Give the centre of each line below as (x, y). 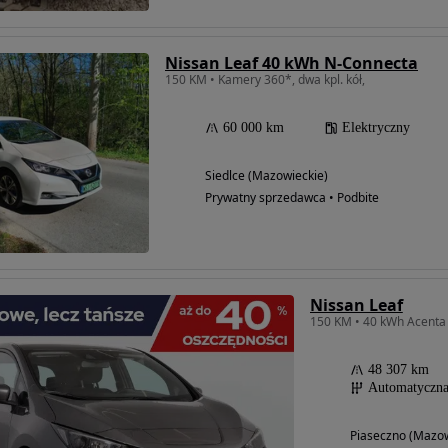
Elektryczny (376, 127)
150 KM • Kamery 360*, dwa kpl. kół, (265, 79)
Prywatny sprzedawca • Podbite (292, 197)
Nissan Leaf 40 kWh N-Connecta (291, 62)
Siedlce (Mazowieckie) (266, 175)
